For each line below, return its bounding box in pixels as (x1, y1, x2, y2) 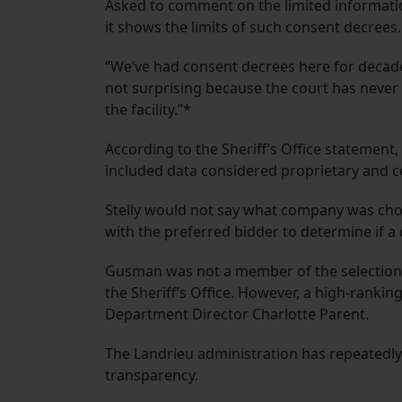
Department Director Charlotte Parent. (105, 304, 369, 325)
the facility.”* (105, 100, 191, 120)
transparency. (105, 365, 198, 386)
